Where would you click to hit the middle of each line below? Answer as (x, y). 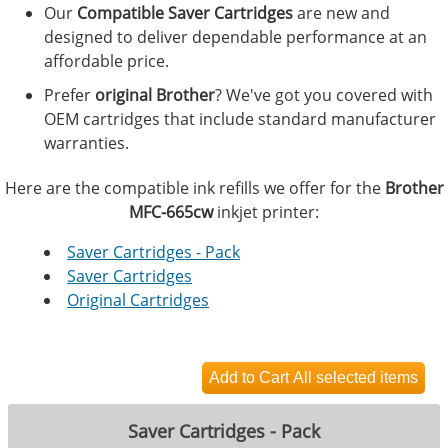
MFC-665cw (171, 212)
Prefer (69, 95)
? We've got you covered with (324, 95)
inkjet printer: (266, 212)
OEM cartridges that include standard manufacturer (240, 119)
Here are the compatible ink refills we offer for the (194, 188)
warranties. (86, 143)
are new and (341, 13)
